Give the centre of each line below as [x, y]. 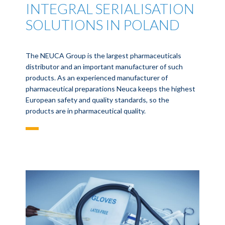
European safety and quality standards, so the [98, 100]
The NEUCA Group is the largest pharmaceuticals [104, 55]
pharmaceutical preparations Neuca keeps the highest [111, 89]
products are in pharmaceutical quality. [86, 111]
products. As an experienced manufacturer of [97, 78]
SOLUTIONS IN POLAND [103, 25]
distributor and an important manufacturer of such [104, 67]
